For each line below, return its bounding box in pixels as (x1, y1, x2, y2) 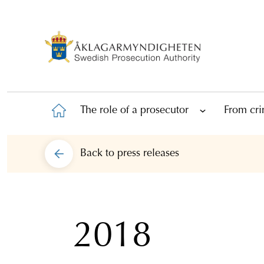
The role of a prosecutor (80, 105, 189, 117)
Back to (80, 148, 117, 160)
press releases (117, 148, 179, 160)
